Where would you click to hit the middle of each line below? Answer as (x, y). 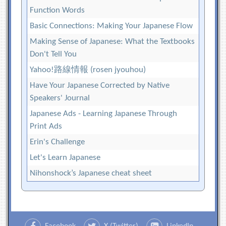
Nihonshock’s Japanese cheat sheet (91, 174)
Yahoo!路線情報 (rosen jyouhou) (88, 70)
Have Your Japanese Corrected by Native (100, 86)
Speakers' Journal (60, 98)
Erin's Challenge (58, 142)
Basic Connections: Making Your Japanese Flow (111, 26)
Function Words (58, 11)
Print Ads (46, 127)
